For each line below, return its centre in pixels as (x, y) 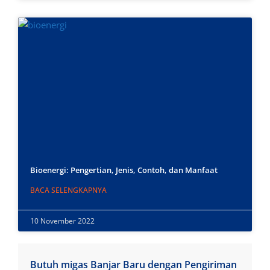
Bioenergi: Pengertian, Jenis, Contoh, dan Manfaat (124, 170)
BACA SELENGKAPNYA (68, 190)
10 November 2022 (62, 221)
